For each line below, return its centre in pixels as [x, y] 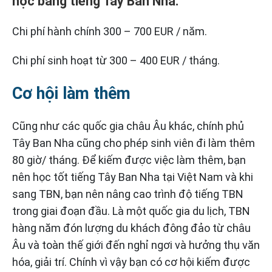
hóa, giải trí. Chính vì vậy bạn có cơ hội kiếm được [131, 262]
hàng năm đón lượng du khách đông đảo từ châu [131, 228]
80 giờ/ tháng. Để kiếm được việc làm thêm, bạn [129, 160]
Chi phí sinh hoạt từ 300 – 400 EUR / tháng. [116, 60]
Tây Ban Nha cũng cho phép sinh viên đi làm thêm [134, 143]
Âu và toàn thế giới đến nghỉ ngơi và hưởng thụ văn [136, 245]
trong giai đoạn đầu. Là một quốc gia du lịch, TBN [131, 211]
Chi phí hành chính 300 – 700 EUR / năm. [110, 31]
